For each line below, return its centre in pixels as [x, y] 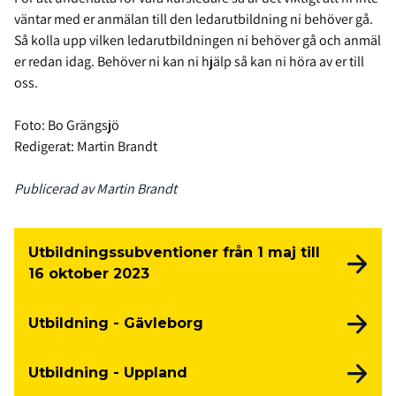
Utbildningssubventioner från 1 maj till [174, 253]
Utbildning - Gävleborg [116, 324]
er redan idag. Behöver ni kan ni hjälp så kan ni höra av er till [189, 62]
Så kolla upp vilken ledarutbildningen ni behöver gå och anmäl [198, 41]
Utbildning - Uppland [108, 373]
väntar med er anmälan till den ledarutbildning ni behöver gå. [194, 19]
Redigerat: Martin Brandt [86, 147]
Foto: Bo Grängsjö [67, 126]
